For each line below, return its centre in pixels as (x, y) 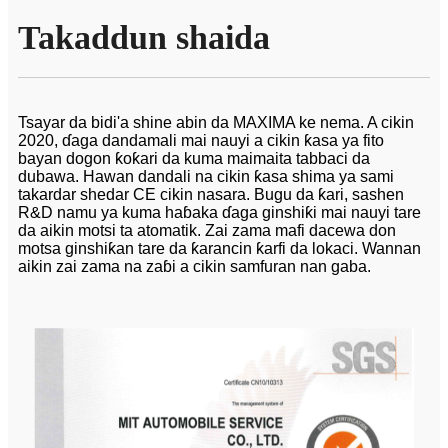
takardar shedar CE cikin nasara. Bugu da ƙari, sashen (211, 195)
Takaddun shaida (144, 38)
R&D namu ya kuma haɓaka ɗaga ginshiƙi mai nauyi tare (219, 213)
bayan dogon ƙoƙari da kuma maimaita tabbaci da (194, 159)
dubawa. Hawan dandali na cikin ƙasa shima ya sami (206, 177)
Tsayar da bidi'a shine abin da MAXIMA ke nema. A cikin (216, 123)
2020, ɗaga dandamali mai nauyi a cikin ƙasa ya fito (201, 141)
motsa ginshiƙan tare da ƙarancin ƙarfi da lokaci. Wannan (219, 249)
